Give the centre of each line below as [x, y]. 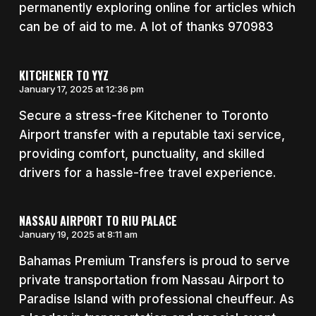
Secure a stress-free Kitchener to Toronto [144, 115]
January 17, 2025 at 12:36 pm [81, 89]
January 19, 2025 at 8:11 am [78, 235]
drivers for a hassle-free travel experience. [147, 172]
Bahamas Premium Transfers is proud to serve [154, 261]
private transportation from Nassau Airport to [151, 280]
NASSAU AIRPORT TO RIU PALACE [98, 221]
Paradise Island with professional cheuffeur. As [156, 299]
